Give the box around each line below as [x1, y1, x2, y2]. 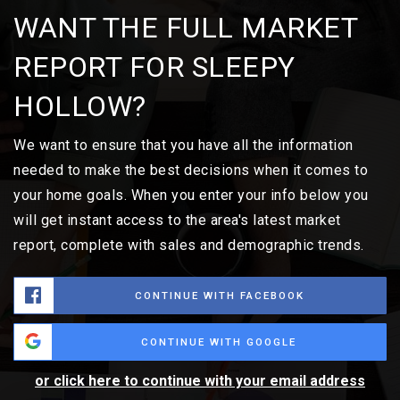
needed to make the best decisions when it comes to [13, 162, 368, 179]
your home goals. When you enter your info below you [13, 187, 369, 204]
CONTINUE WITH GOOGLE [141, 336, 296, 348]
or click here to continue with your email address [35, 372, 365, 389]
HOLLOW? [13, 89, 146, 123]
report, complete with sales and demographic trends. [13, 237, 364, 254]
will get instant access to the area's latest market [13, 212, 341, 229]
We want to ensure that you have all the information [13, 137, 354, 154]
